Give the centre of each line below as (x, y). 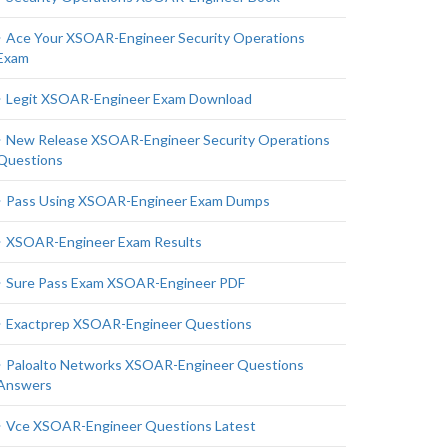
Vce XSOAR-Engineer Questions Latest (131, 425)
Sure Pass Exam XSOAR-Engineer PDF (125, 282)
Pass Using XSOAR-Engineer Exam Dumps (138, 200)
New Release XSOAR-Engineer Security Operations (168, 139)
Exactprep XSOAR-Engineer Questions (129, 323)
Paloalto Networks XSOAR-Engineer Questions (155, 364)
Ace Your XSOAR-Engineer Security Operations (155, 37)
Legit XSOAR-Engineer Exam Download (129, 98)
